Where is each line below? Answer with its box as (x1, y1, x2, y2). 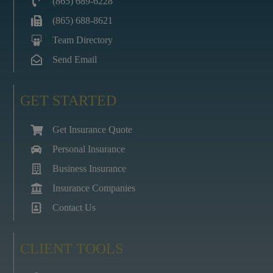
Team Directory (52, 35, 113, 45)
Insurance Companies (52, 183, 135, 193)
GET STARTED (20, 93, 117, 108)
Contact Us (52, 202, 96, 213)
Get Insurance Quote (52, 124, 132, 135)
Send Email (52, 54, 97, 65)
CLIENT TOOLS (20, 241, 124, 257)
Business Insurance (52, 163, 126, 174)
